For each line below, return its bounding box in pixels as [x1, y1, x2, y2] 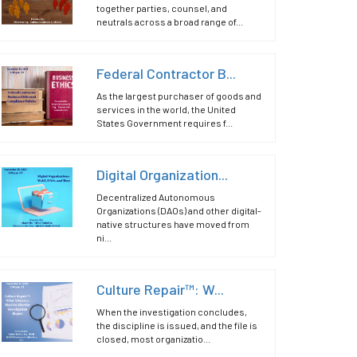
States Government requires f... [96, 117, 233, 128]
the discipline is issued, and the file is [96, 320, 258, 331]
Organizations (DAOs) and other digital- [96, 205, 262, 216]
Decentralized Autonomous [96, 191, 216, 202]
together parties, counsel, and [96, 2, 228, 14]
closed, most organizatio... [96, 333, 211, 344]
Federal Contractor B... [96, 65, 237, 82]
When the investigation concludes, [96, 306, 248, 317]
